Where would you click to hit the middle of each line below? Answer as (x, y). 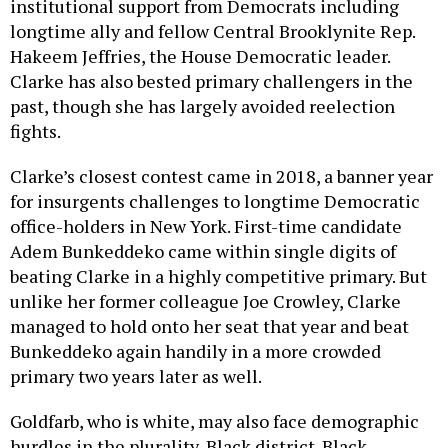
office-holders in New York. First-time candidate (206, 226)
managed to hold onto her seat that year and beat (209, 326)
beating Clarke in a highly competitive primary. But (218, 276)
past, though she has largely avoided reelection (202, 106)
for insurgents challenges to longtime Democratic (215, 201)
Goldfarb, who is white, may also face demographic (214, 421)
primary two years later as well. (136, 376)
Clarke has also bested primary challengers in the (211, 81)
